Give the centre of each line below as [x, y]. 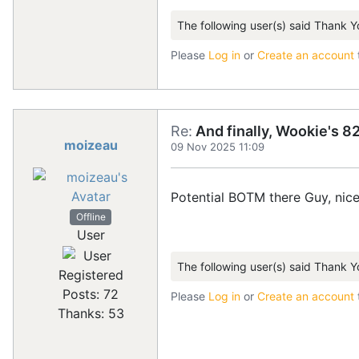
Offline [91, 216]
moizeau [91, 145]
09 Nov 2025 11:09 [218, 146]
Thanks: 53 [91, 313]
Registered [91, 274]
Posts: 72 [91, 294]
